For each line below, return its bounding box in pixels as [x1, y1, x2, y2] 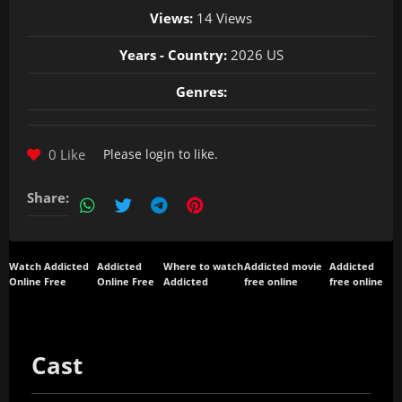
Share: [27, 188, 69, 206]
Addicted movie [243, 260, 322, 273]
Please [103, 145, 145, 162]
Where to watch [163, 260, 244, 273]
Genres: [175, 83, 227, 100]
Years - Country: [118, 46, 227, 64]
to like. [175, 145, 218, 162]
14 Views [193, 9, 252, 27]
